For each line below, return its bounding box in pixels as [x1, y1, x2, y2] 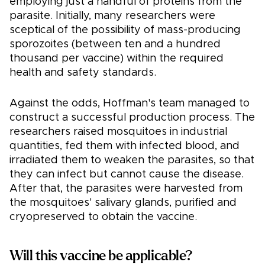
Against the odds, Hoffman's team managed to [9, 98, 250, 109]
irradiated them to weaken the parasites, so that [9, 155, 254, 166]
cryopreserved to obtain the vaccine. [9, 212, 197, 223]
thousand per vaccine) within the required [9, 53, 224, 64]
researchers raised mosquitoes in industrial [9, 127, 227, 138]
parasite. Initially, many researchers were [9, 11, 215, 22]
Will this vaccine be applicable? [9, 248, 193, 264]
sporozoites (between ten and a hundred [9, 39, 221, 50]
